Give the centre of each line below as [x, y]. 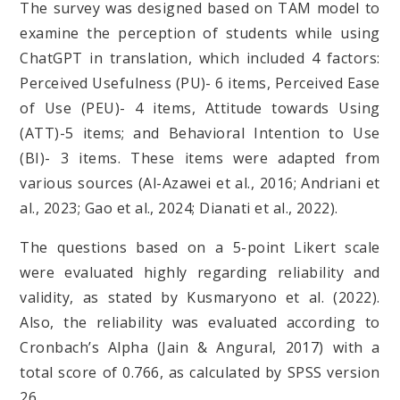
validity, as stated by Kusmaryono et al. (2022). [200, 297]
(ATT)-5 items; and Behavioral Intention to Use [200, 133]
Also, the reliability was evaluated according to [200, 322]
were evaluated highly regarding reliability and [200, 272]
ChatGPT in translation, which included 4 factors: [200, 58]
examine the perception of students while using [200, 33]
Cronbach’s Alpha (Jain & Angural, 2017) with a [200, 347]
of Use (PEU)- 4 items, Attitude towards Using [200, 108]
